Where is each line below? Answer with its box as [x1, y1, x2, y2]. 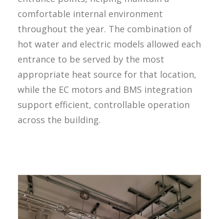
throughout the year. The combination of [18, 23, 192, 35]
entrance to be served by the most [18, 53, 164, 65]
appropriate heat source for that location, [18, 68, 197, 80]
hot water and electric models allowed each [18, 38, 201, 50]
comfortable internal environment [18, 8, 163, 20]
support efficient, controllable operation [18, 99, 190, 110]
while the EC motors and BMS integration [18, 84, 192, 95]
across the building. [18, 114, 101, 126]
